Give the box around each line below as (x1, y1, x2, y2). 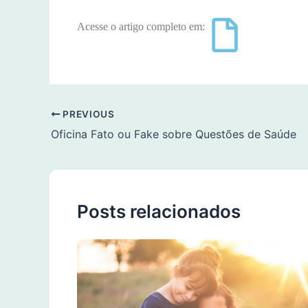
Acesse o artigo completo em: (77, 21, 208, 33)
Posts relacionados (77, 200, 241, 222)
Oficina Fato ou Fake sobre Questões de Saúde (51, 126, 296, 141)
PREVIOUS (60, 108, 115, 120)
